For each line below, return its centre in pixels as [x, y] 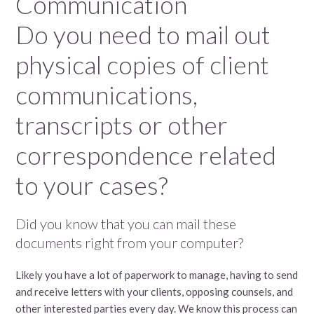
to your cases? [94, 185]
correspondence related [146, 155]
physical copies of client [143, 64]
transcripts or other [122, 124]
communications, [107, 94]
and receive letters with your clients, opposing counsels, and [155, 291]
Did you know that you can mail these [126, 223]
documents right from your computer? [130, 242]
